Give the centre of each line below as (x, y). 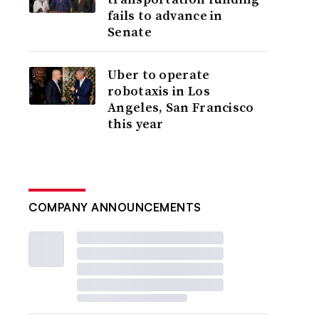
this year (136, 124)
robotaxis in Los (159, 91)
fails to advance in (165, 15)
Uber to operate (159, 74)
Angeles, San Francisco (181, 107)
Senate (130, 32)
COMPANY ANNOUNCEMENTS (115, 207)
